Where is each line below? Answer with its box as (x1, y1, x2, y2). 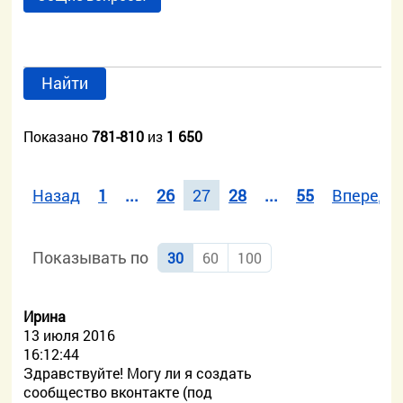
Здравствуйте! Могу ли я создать (23, 363, 253, 382)
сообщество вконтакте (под (23, 382, 213, 401)
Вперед (332, 184, 390, 206)
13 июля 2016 (23, 326, 116, 345)
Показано (23, 127, 93, 146)
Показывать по (32, 246, 149, 268)
